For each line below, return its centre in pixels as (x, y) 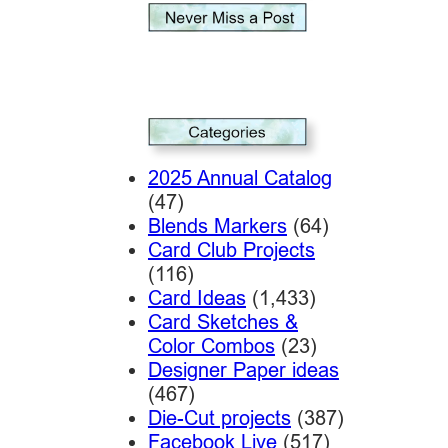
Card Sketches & (222, 322)
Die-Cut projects (219, 418)
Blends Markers (217, 226)
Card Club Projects (231, 250)
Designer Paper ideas (243, 370)
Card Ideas (196, 298)
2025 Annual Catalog (239, 178)
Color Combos (211, 346)
